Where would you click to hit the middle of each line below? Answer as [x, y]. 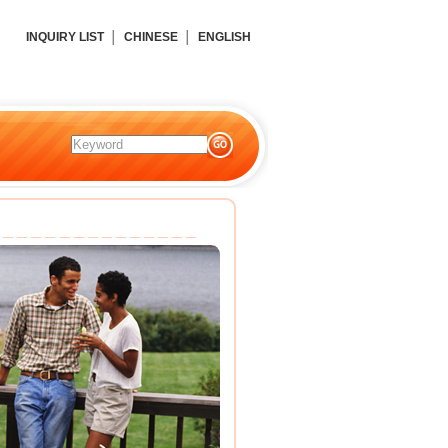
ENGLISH [224, 37]
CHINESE [151, 37]
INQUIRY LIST [65, 37]
